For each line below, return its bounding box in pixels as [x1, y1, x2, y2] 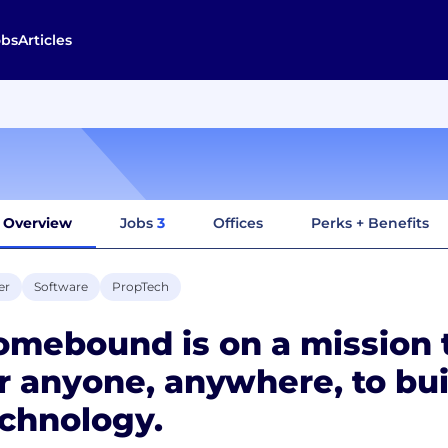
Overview [3, 213, 72, 232]
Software [34, 278, 88, 294]
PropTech [112, 278, 169, 294]
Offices [213, 213, 263, 232]
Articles [17, 31, 72, 49]
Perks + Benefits [311, 213, 429, 232]
